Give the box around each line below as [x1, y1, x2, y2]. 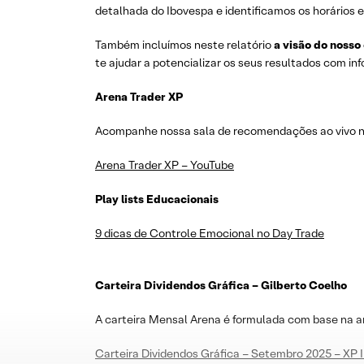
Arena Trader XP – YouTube [95, 158, 234, 172]
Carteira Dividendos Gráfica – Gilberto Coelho [95, 278, 347, 292]
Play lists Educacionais [95, 192, 219, 206]
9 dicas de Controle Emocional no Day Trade [95, 226, 324, 240]
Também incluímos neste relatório [95, 37, 274, 52]
